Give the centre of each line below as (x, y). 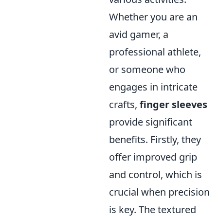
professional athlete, (155, 52)
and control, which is (155, 175)
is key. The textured (153, 210)
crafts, (124, 105)
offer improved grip (153, 157)
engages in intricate (153, 87)
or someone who (147, 70)
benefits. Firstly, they (155, 140)
